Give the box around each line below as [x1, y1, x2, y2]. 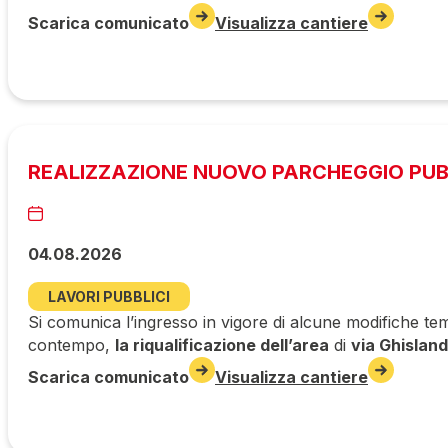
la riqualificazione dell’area [115, 334, 329, 355]
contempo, [28, 334, 115, 355]
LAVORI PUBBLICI [48, 287, 170, 305]
